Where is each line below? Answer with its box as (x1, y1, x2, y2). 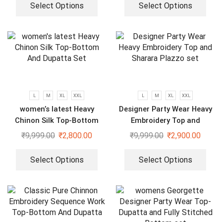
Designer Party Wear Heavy (118, 104, 212, 113)
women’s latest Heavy (19, 104, 94, 113)
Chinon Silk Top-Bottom (15, 115, 99, 125)
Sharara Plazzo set (132, 127, 199, 136)
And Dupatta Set (28, 127, 86, 136)
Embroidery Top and (130, 115, 200, 125)
